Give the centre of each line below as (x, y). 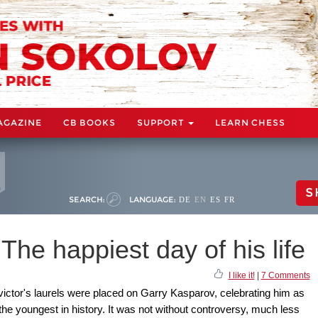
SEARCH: (87, 199)
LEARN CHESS (250, 122)
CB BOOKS (89, 122)
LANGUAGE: (152, 199)
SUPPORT (162, 122)
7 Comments (285, 275)
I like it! (241, 275)
